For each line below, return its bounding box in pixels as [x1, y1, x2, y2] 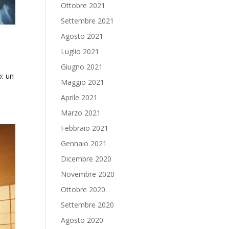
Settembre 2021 [61, 16, 114, 26]
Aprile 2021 [61, 93, 98, 102]
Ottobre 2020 [61, 185, 106, 194]
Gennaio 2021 [61, 139, 107, 148]
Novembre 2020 [61, 169, 115, 179]
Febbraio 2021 [61, 123, 109, 133]
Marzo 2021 [61, 108, 101, 118]
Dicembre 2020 [61, 154, 112, 164]
